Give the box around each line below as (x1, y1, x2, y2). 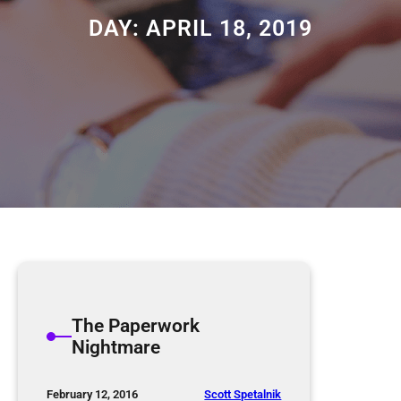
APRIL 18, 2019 (146, 15, 312, 42)
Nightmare (72, 337, 161, 359)
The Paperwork (72, 315, 200, 337)
